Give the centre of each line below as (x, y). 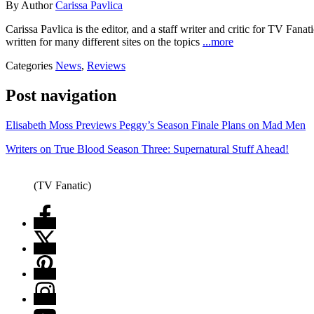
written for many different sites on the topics (104, 41)
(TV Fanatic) (62, 185)
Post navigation (61, 95)
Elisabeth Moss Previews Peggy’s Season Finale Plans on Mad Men (156, 125)
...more (218, 41)
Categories (30, 65)
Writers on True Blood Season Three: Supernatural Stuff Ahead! (147, 149)
